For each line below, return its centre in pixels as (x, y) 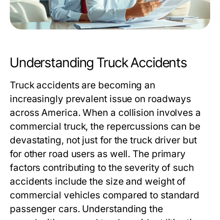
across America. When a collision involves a (105, 113)
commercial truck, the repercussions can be (105, 127)
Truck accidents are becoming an (83, 85)
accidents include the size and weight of (98, 182)
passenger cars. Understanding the (86, 209)
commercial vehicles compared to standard (105, 195)
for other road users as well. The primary (98, 154)
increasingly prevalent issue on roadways (101, 99)
